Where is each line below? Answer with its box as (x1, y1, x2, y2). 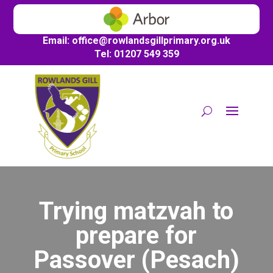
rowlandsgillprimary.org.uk (108, 35, 230, 47)
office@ (72, 35, 108, 47)
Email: (43, 35, 72, 47)
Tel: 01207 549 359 (94, 48, 179, 60)
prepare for (76, 221, 197, 250)
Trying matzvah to (39, 196, 234, 225)
